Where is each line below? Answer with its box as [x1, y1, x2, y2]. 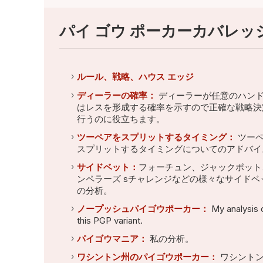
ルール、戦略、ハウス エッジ [76, 71, 194, 83]
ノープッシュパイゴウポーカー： [76, 203, 209, 215]
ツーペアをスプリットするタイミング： [76, 131, 235, 143]
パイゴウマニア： [76, 233, 147, 245]
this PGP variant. [76, 215, 143, 227]
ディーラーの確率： [76, 89, 156, 101]
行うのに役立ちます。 [76, 113, 165, 124]
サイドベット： [76, 161, 139, 173]
